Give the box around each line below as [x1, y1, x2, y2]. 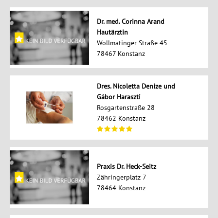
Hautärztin [96, 28, 128, 37]
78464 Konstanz [96, 183, 145, 193]
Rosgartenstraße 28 [96, 103, 155, 112]
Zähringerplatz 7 [96, 173, 146, 182]
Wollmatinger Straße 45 [96, 38, 167, 48]
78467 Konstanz [96, 49, 145, 58]
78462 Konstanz [96, 114, 145, 123]
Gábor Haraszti [96, 92, 141, 102]
